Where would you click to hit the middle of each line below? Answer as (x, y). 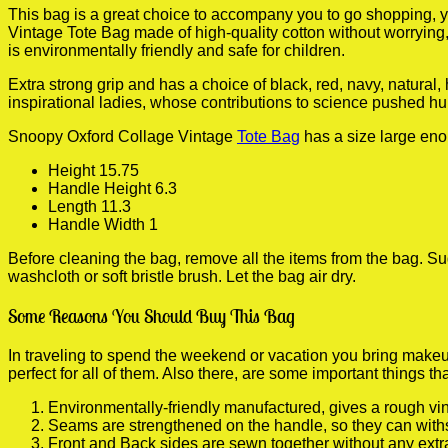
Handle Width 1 (103, 224)
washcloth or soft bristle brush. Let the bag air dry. (182, 276)
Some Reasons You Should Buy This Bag (151, 316)
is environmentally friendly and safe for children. (176, 50)
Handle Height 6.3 (112, 188)
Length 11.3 (89, 206)
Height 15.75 (93, 170)
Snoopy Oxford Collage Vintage (122, 136)
